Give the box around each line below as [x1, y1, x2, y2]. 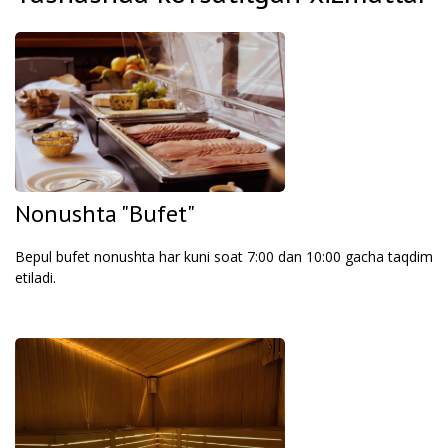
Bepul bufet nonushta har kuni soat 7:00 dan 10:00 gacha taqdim [15, 247, 433, 266]
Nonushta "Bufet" [15, 198, 195, 229]
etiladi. [15, 268, 56, 287]
